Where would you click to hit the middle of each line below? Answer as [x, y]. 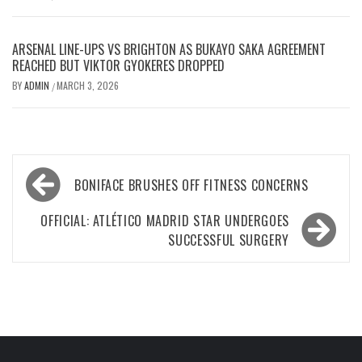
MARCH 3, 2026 [88, 86]
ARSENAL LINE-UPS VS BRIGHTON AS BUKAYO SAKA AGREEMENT [169, 50]
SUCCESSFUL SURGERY [229, 240]
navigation [67, 203]
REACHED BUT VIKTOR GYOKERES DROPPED [118, 66]
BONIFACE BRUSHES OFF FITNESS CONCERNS [192, 185]
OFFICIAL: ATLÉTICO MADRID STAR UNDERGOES [165, 221]
